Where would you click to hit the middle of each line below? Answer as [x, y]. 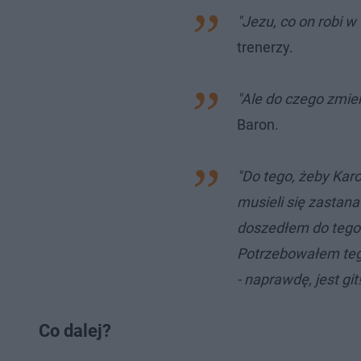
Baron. [258, 124]
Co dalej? [75, 331]
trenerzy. [265, 47]
